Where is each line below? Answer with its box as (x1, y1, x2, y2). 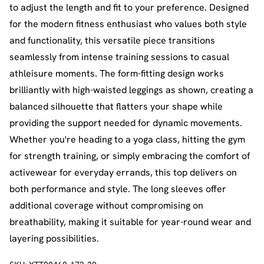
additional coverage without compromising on (9, 199, 203, 212)
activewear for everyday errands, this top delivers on (9, 166, 237, 179)
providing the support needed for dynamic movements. (9, 116, 242, 129)
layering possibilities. (9, 232, 99, 245)
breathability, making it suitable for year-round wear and (9, 215, 251, 228)
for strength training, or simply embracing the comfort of (9, 149, 250, 162)
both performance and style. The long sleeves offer (9, 182, 226, 195)
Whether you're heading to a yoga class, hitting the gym (9, 133, 245, 146)
